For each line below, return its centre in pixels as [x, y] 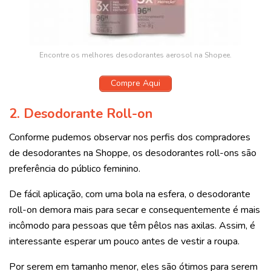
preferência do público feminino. [75, 169]
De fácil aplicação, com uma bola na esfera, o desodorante [130, 194]
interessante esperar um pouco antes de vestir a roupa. [124, 242]
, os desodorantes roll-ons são [192, 153]
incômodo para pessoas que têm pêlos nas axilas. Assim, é [132, 226]
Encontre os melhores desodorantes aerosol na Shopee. [135, 55]
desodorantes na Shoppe [75, 153]
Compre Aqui [135, 83]
